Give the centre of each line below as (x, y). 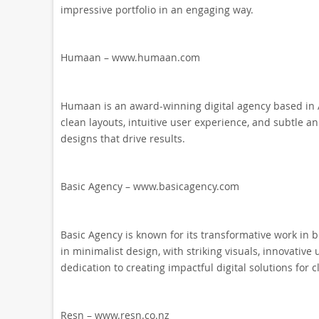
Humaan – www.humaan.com (130, 57)
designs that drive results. (122, 138)
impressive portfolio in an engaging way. (157, 10)
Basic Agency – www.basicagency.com (150, 186)
